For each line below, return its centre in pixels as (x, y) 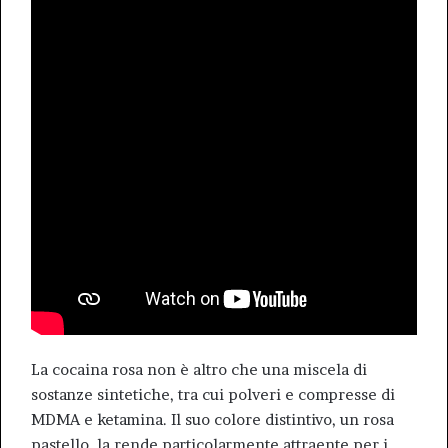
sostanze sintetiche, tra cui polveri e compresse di (213, 394)
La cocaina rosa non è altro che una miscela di (199, 369)
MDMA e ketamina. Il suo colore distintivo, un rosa (212, 419)
